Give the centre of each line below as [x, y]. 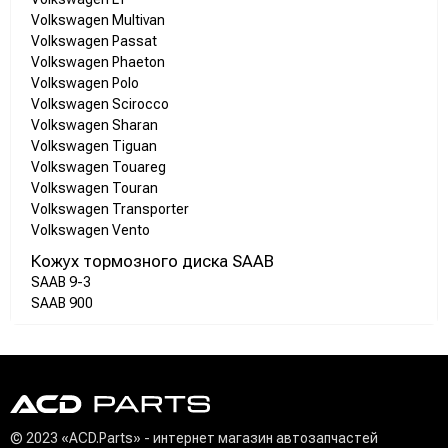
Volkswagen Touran [94, 188]
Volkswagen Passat [94, 41]
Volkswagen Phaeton [98, 62]
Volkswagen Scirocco [100, 104]
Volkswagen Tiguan [94, 146]
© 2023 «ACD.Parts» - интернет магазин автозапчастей [194, 437]
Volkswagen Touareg [98, 167]
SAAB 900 [62, 303]
